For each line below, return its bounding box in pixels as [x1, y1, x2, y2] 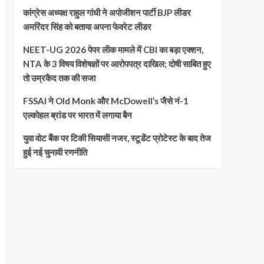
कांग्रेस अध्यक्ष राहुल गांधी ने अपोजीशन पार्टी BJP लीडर [22, 6, 191, 18]
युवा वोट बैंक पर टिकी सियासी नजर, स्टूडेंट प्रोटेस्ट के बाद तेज [22, 132, 211, 143]
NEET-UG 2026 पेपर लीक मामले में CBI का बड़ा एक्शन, [22, 44, 203, 55]
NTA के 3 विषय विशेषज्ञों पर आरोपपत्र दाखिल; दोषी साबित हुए [22, 58, 211, 69]
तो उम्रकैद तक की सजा [22, 72, 95, 83]
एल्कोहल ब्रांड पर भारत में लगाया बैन [22, 109, 132, 120]
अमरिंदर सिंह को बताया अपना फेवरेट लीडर [22, 21, 151, 32]
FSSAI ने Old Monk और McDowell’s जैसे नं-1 [22, 95, 189, 106]
